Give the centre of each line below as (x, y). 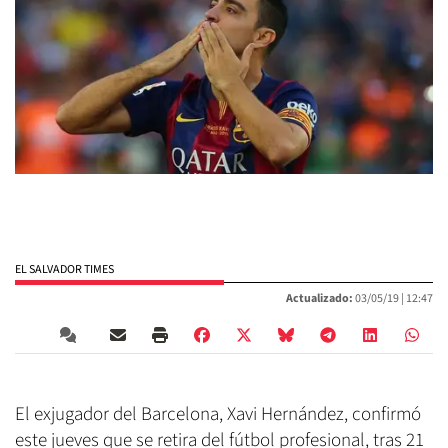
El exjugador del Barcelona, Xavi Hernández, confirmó (218, 415)
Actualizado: (319, 299)
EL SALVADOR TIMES (64, 270)
